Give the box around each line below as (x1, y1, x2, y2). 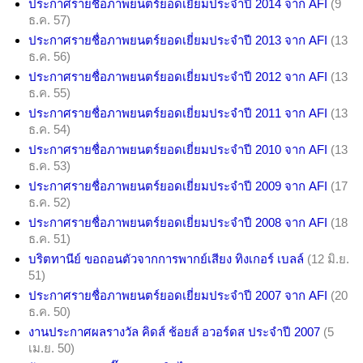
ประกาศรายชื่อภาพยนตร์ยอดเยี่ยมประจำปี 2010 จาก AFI (28, 142, 327, 156)
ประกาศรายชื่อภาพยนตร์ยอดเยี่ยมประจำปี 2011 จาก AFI (28, 105, 327, 120)
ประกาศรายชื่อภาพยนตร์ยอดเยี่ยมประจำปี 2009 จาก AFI (28, 178, 327, 193)
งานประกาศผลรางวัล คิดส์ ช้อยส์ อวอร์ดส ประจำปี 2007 (28, 324, 320, 339)
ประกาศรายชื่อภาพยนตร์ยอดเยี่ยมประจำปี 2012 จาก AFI (28, 69, 327, 83)
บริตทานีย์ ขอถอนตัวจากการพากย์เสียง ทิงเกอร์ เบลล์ (28, 251, 304, 266)
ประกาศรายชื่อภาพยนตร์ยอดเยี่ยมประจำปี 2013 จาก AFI (28, 32, 327, 47)
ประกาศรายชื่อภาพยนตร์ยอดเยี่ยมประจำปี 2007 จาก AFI (28, 288, 327, 302)
